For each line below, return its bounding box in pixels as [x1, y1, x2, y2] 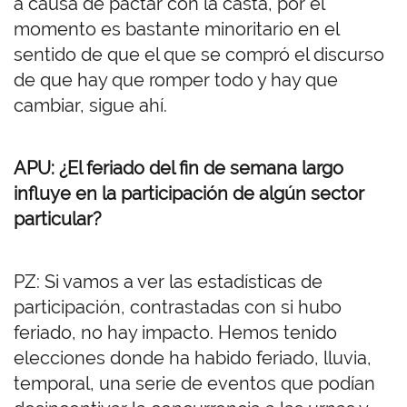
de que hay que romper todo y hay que [14, 69, 338, 92]
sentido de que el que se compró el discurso [14, 44, 384, 66]
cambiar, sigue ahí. [14, 94, 167, 117]
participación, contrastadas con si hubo [14, 296, 342, 319]
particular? [14, 208, 106, 231]
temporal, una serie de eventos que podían [14, 372, 375, 395]
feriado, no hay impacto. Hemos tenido [14, 322, 337, 344]
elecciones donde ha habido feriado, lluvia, [14, 347, 372, 370]
